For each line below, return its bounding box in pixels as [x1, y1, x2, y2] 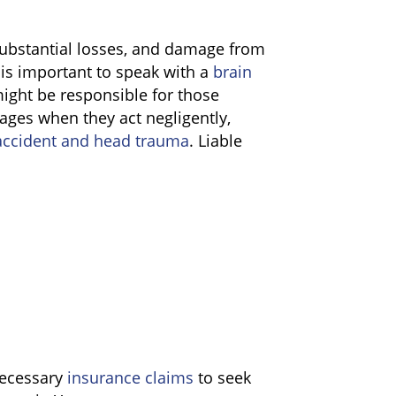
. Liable [189, 130, 242, 151]
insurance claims [67, 367, 194, 388]
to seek [194, 367, 251, 388]
